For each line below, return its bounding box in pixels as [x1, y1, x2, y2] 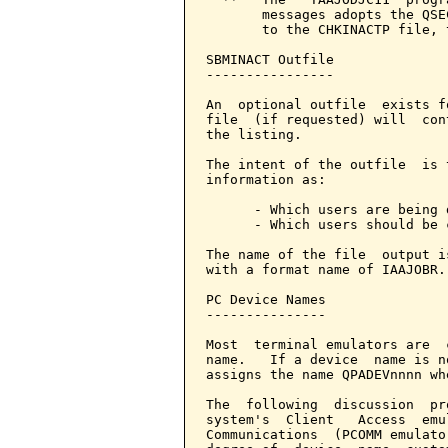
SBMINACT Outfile [206, 52, 334, 67]
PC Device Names [206, 292, 326, 307]
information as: [206, 172, 326, 187]
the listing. [206, 127, 302, 142]
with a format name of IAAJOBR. [206, 262, 446, 277]
